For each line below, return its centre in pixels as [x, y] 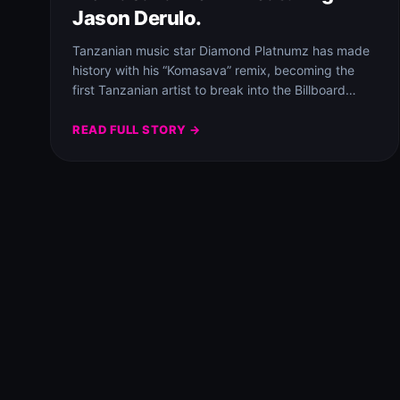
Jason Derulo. [137, 18]
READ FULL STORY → [137, 129]
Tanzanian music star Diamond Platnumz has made [221, 50]
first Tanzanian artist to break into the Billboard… [214, 90]
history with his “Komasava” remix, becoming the [213, 70]
